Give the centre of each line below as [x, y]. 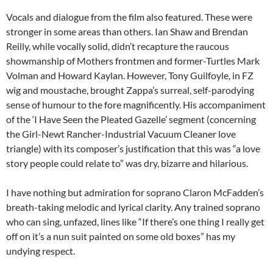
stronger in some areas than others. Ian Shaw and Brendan [127, 31]
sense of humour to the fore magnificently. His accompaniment [136, 104]
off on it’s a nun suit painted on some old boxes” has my [121, 236]
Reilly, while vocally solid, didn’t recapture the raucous [118, 46]
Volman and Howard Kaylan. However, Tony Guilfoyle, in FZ [130, 75]
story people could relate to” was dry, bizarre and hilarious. [127, 163]
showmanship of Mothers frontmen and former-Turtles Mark [133, 60]
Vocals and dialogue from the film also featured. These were [129, 16]
